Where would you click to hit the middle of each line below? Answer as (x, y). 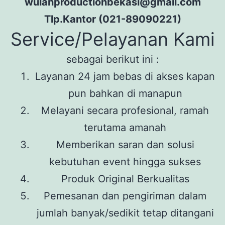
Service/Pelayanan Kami (113, 39)
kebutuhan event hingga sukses (125, 161)
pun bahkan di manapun (125, 93)
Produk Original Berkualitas (125, 179)
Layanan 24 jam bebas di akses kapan (125, 76)
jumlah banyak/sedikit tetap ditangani (125, 213)
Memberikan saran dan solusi (125, 144)
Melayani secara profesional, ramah (125, 110)
